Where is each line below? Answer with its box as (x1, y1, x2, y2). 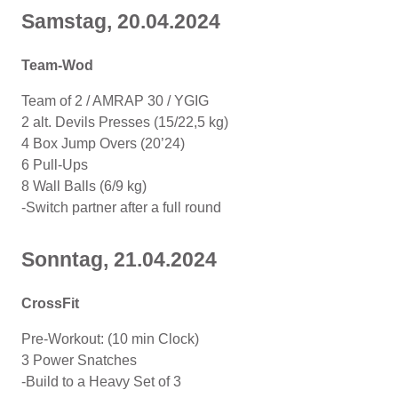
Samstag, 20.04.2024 (21, 9, 226, 33)
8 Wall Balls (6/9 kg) (21, 178, 147, 194)
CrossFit (21, 295, 83, 311)
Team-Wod (21, 57, 97, 73)
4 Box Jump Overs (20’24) (21, 135, 185, 151)
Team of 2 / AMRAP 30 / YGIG (21, 92, 209, 108)
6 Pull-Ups (21, 156, 88, 172)
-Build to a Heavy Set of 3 (21, 373, 181, 389)
